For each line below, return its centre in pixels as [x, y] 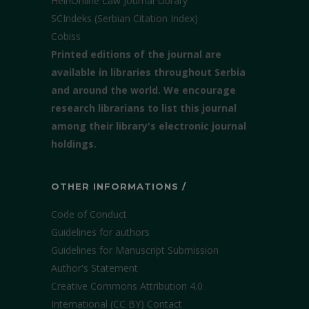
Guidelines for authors [100, 232]
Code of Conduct [89, 214]
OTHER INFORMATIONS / [119, 186]
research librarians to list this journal [144, 108]
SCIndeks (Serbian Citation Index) [124, 18]
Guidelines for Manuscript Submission [135, 250]
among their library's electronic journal [149, 126]
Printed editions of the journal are [136, 54]
